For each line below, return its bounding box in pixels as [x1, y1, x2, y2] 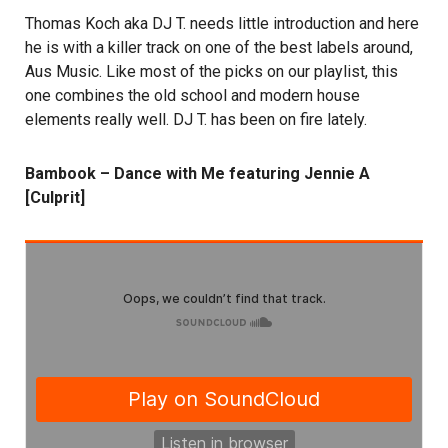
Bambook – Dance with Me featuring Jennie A [25, 164, 370, 184]
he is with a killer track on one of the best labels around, [25, 38, 413, 58]
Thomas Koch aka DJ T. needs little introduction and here [25, 14, 419, 34]
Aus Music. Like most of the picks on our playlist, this [25, 62, 398, 82]
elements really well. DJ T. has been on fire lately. [25, 110, 367, 130]
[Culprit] [25, 188, 85, 208]
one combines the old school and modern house [25, 86, 360, 106]
